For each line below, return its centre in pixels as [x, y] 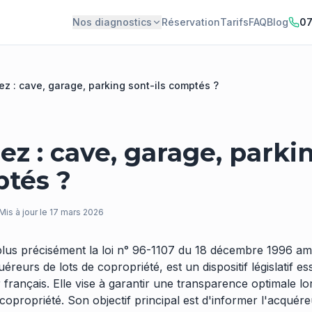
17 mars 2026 [77, 212]
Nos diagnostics [112, 22]
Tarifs [234, 22]
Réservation [191, 22]
